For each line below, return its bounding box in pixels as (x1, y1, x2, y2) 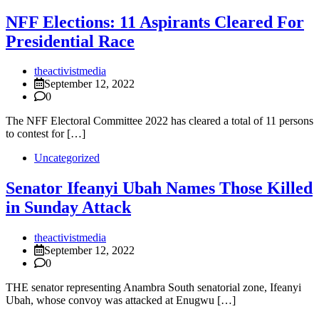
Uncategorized (34, 152, 100, 164)
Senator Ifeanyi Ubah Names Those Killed (6, 179, 313, 198)
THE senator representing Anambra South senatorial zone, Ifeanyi (6, 281, 301, 294)
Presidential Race (6, 31, 135, 51)
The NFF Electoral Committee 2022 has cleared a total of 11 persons (6, 115, 313, 127)
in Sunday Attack (6, 198, 131, 217)
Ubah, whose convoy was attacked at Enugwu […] (6, 294, 236, 307)
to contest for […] (6, 127, 85, 140)
